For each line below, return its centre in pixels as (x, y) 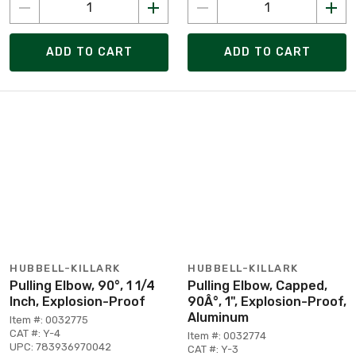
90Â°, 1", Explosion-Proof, (267, 301)
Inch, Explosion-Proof (77, 301)
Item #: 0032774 (227, 335)
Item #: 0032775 (49, 319)
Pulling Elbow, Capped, (257, 285)
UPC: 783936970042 (60, 346)
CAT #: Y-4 (35, 333)
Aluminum (218, 317)
